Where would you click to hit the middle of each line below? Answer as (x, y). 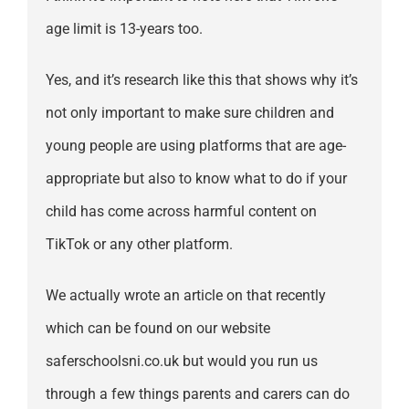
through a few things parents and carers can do (197, 394)
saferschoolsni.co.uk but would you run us (181, 362)
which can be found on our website (157, 329)
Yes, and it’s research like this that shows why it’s (201, 80)
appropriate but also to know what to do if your (196, 179)
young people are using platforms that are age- (195, 146)
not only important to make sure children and (189, 113)
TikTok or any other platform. (139, 245)
